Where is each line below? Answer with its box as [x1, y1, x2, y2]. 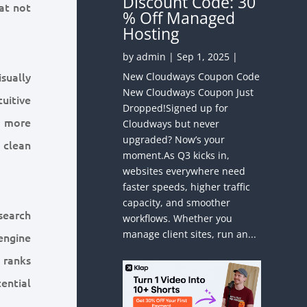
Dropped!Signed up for [123, 101, 229, 115]
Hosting [123, 23, 180, 45]
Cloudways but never [123, 117, 220, 131]
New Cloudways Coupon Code [123, 70, 260, 84]
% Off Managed [123, 7, 236, 29]
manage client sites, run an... [123, 228, 257, 241]
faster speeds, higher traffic [123, 180, 251, 194]
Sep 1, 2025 [177, 50, 230, 64]
